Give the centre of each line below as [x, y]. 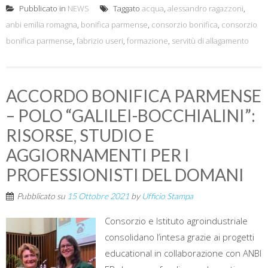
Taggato [127, 9]
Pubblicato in [42, 9]
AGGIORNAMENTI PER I [98, 155]
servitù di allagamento [210, 41]
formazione [147, 41]
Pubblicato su [42, 196]
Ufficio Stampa [167, 196]
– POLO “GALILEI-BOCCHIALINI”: [131, 116]
